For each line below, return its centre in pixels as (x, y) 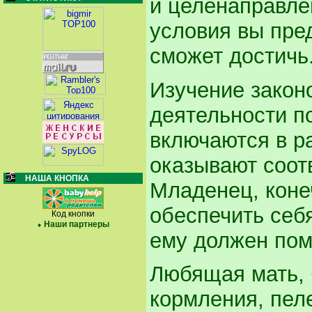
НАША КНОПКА (57, 178)
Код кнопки (73, 214)
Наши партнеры (76, 224)
